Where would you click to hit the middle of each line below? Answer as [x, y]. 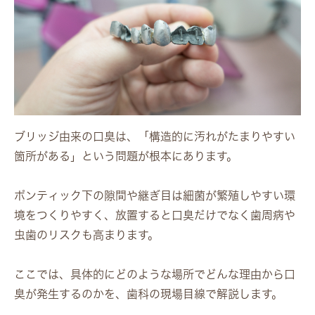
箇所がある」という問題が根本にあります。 [126, 156]
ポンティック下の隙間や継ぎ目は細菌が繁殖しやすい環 [155, 196]
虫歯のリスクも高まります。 [86, 235]
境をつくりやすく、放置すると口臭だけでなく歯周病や [155, 216]
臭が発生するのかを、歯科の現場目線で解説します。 [148, 294]
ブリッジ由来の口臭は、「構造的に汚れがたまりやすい [155, 137]
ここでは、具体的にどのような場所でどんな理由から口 [155, 275]
